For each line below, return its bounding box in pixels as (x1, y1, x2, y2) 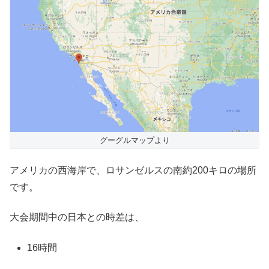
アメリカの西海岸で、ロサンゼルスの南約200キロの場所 (10, 165, 256, 175)
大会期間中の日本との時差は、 (10, 212, 144, 223)
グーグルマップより (99, 135, 170, 145)
